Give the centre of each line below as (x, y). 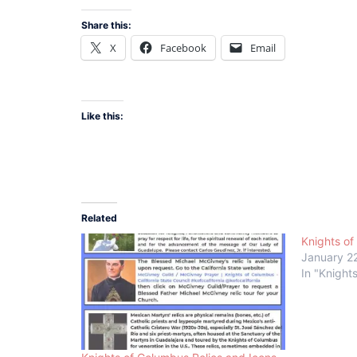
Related (99, 218)
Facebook (183, 48)
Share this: (106, 25)
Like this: (102, 116)
